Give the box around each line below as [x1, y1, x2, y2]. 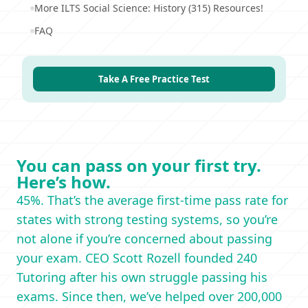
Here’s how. [16, 170, 111, 193]
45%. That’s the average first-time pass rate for [16, 192, 288, 208]
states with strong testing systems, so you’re [16, 211, 278, 228]
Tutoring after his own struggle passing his [16, 269, 267, 285]
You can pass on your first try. [16, 154, 261, 177]
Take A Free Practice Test [98, 73, 210, 85]
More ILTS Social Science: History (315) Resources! [34, 1, 263, 14]
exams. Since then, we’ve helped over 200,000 [16, 288, 282, 305]
